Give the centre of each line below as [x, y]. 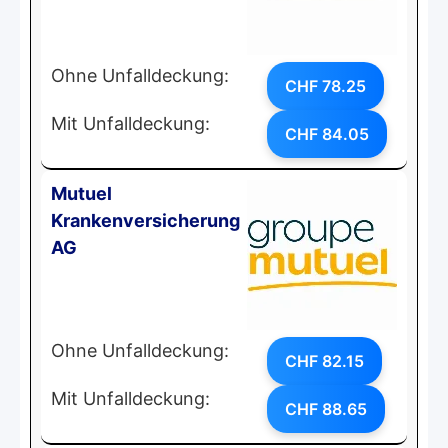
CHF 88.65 [326, 408]
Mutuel [81, 193]
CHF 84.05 [327, 133]
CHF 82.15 [324, 360]
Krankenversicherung [145, 220]
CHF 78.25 [325, 85]
